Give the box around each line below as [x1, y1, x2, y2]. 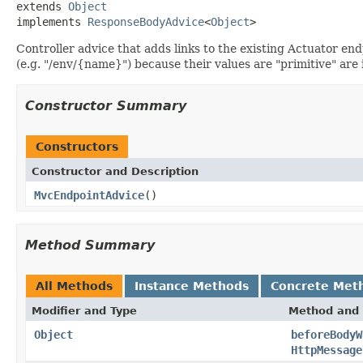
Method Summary [25, 237, 155, 253]
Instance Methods [135, 279, 249, 293]
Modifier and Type [32, 304, 137, 317]
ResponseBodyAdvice [88, 15, 204, 28]
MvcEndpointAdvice [34, 188, 144, 202]
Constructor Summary [25, 97, 186, 113]
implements [16, 15, 88, 28]
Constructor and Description [32, 164, 199, 177]
